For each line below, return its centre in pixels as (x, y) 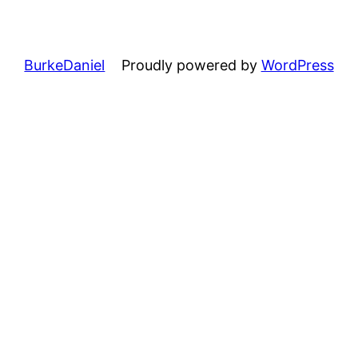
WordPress (297, 65)
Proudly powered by (191, 65)
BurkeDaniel (65, 65)
